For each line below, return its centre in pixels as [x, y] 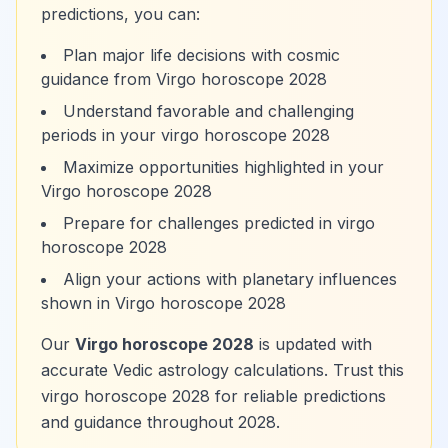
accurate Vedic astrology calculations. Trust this [222, 370]
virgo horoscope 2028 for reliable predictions [213, 396]
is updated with [313, 344]
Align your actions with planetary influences [230, 279]
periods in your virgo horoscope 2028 [185, 135]
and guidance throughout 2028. [160, 422]
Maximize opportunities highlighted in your [223, 167]
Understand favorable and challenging [208, 111]
